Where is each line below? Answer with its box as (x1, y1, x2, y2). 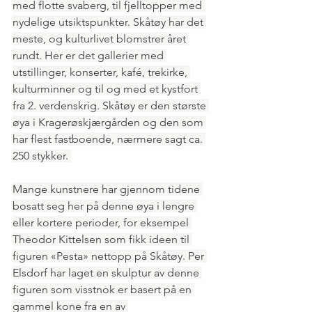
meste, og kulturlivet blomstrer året (13, 31, 189, 45)
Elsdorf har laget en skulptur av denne (13, 265, 202, 279)
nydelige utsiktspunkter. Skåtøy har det (13, 15, 206, 29)
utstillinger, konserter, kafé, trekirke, (13, 65, 190, 79)
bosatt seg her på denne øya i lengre (13, 198, 197, 212)
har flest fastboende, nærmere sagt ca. (13, 132, 205, 146)
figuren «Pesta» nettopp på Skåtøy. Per (13, 249, 207, 263)
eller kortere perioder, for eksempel (13, 215, 192, 229)
